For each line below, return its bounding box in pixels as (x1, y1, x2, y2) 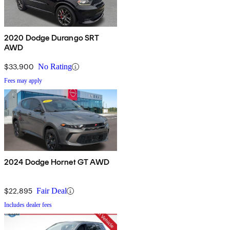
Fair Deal (36, 186, 67, 196)
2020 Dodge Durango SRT (4, 33, 100, 43)
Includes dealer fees (4, 201, 52, 209)
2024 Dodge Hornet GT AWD (4, 157, 109, 167)
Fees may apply (4, 77, 42, 85)
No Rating (38, 62, 72, 71)
